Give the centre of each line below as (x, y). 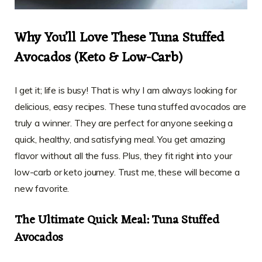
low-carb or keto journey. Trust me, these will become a (127, 172)
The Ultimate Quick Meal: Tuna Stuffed (117, 220)
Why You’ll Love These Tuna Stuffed (119, 38)
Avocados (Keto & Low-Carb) (99, 58)
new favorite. (42, 188)
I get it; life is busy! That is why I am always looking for (126, 90)
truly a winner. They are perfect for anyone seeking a (124, 123)
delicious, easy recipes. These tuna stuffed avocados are (130, 106)
